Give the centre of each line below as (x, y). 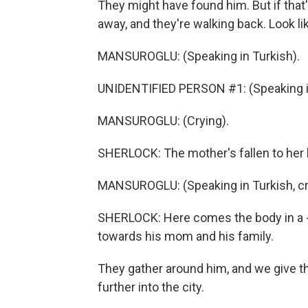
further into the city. (151, 287)
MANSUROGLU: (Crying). (163, 121)
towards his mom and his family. (186, 236)
